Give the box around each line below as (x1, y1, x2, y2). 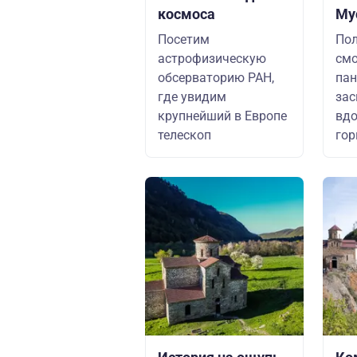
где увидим (158, 89, 226, 104)
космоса (158, 6, 215, 22)
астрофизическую (158, 51, 266, 66)
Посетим (158, 32, 210, 47)
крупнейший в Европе (158, 108, 287, 124)
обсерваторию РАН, (158, 70, 274, 85)
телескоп (158, 127, 211, 143)
